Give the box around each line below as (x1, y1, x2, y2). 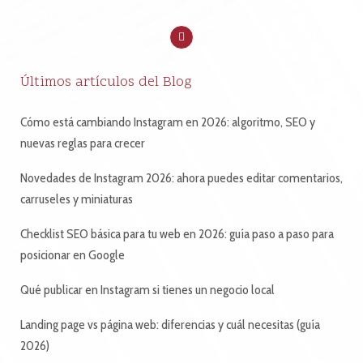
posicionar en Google (20, 246, 125, 263)
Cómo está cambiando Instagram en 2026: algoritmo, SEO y (20, 113, 315, 130)
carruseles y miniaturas (20, 190, 133, 207)
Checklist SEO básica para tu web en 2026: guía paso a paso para (20, 225, 334, 241)
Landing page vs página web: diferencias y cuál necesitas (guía (20, 316, 320, 332)
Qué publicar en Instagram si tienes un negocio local (20, 281, 275, 297)
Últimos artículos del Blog (20, 71, 192, 92)
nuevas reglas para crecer (20, 135, 145, 151)
